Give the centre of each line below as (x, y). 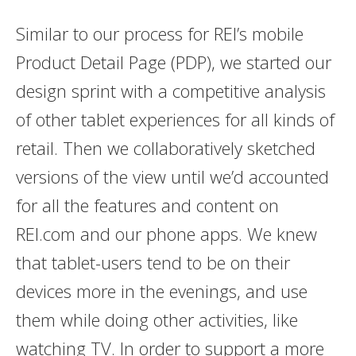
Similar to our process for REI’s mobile (159, 33)
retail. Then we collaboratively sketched (165, 147)
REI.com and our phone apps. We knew (166, 233)
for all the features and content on (147, 205)
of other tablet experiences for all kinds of (175, 119)
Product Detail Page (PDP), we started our (173, 62)
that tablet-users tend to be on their (153, 262)
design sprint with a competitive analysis (170, 90)
